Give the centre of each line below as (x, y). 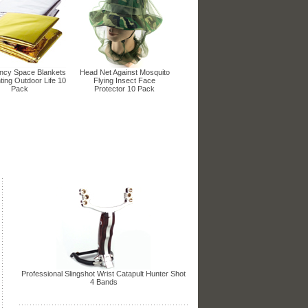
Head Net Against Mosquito (124, 72)
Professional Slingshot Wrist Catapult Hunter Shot (103, 273)
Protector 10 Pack (124, 88)
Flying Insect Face (124, 80)
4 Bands (103, 282)
